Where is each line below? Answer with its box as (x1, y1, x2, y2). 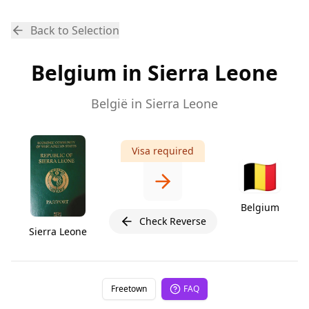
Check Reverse (139, 214, 206, 228)
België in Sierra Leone (91, 95, 218, 112)
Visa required (132, 143, 194, 157)
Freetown (110, 282, 147, 295)
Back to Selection (30, 23, 119, 38)
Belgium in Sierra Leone (31, 59, 278, 87)
